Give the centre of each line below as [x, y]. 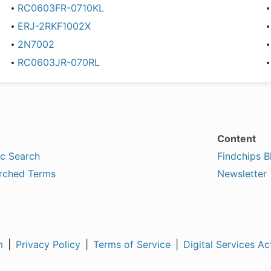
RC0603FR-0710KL [61, 8]
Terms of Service [132, 244]
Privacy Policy [48, 244]
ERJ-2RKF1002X [54, 26]
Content [237, 139]
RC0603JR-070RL [59, 62]
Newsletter [242, 174]
